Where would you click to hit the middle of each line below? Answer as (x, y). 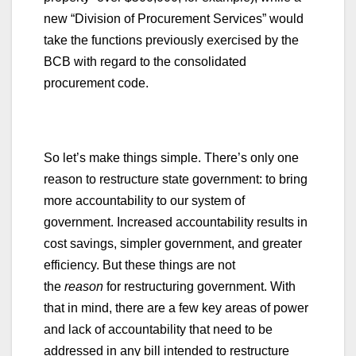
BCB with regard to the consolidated (145, 61)
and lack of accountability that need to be (158, 329)
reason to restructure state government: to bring (176, 179)
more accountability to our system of (144, 200)
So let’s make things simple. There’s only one (171, 157)
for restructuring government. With (199, 286)
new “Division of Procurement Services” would (174, 18)
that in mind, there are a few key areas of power (176, 308)
